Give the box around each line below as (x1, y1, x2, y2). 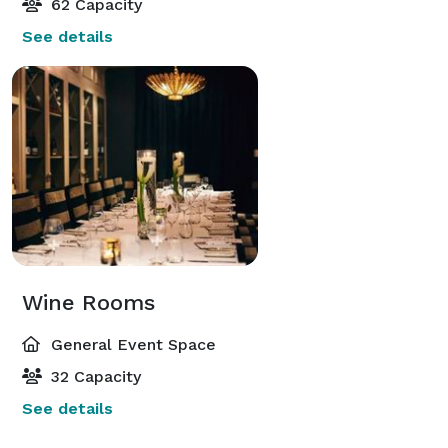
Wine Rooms (22, 289, 155, 315)
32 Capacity (46, 366, 141, 386)
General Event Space (46, 334, 216, 354)
